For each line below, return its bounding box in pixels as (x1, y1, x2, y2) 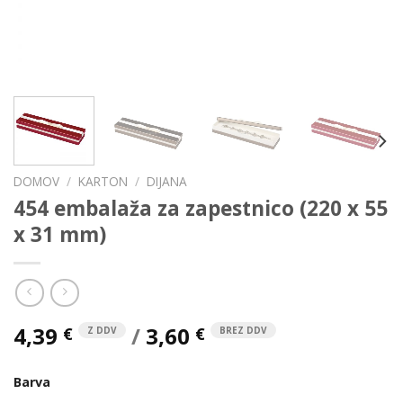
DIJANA (147, 173, 188, 190)
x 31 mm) (13, 219, 106, 248)
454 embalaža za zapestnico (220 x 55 (13, 193, 388, 222)
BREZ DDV (219, 324, 267, 337)
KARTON (78, 173, 129, 190)
